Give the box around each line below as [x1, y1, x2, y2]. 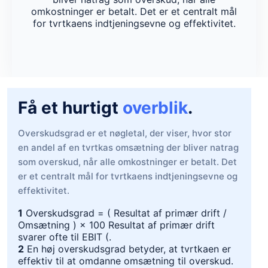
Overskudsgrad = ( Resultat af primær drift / [26, 207, 227, 219]
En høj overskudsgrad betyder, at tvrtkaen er [27, 243, 231, 255]
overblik [123, 98, 188, 118]
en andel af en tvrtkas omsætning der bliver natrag [18, 142, 239, 153]
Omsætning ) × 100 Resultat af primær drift [18, 219, 215, 231]
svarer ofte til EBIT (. [18, 231, 111, 243]
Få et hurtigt [18, 98, 123, 118]
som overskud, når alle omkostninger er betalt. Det [18, 156, 237, 167]
